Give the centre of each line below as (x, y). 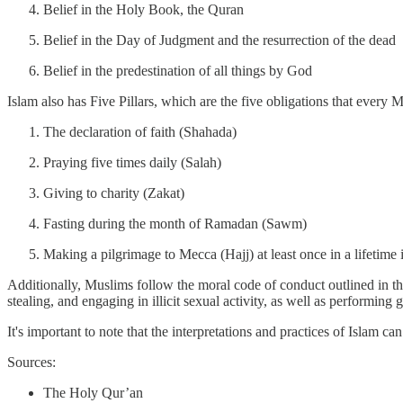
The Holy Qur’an (93, 392)
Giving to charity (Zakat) (114, 193)
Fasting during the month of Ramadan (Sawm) (175, 223)
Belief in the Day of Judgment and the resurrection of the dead (219, 40)
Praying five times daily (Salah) (132, 162)
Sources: (31, 362)
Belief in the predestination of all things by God (178, 70)
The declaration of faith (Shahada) (140, 131)
